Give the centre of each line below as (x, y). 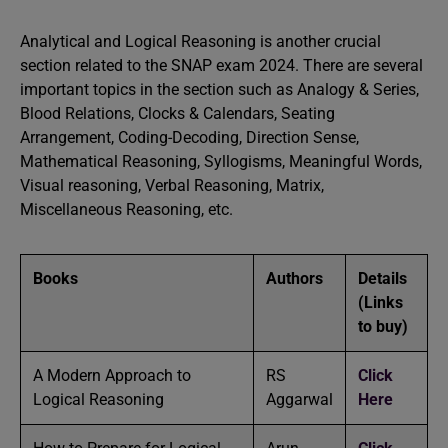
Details (382, 278)
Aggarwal (299, 399)
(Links (380, 302)
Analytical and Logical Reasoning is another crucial (200, 41)
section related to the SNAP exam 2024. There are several (221, 65)
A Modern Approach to (112, 375)
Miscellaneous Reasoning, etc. (126, 209)
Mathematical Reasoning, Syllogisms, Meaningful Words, (221, 161)
